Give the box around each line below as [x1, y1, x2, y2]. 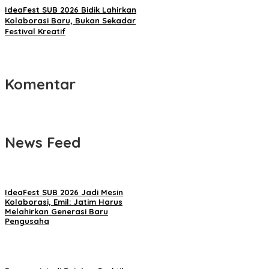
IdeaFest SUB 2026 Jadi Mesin [5, 187, 123, 198]
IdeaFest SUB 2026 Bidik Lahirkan [5, 5, 136, 15]
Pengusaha [5, 216, 49, 226]
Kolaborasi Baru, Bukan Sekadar [5, 16, 136, 26]
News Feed [5, 133, 80, 152]
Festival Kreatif [5, 26, 65, 37]
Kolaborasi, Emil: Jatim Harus [5, 197, 122, 207]
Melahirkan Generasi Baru [5, 207, 108, 217]
